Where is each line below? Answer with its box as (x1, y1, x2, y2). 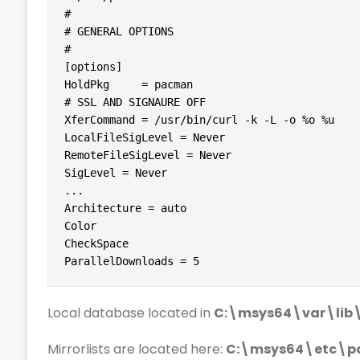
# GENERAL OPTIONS (63, 25, 174, 39)
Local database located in (47, 304, 214, 323)
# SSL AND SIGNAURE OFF (63, 96, 206, 109)
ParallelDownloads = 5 (63, 255, 199, 268)
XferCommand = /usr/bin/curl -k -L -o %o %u (63, 113, 334, 127)
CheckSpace (63, 237, 129, 251)
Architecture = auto (63, 202, 186, 215)
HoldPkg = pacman (63, 78, 193, 92)
